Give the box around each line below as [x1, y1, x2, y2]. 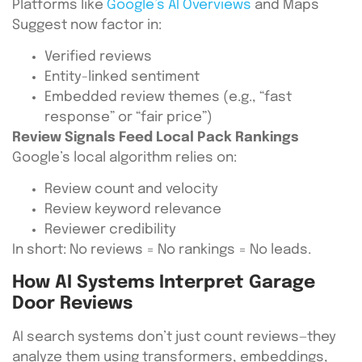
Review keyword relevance [44, 203, 221, 217]
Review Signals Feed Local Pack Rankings [12, 131, 299, 145]
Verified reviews [44, 50, 152, 64]
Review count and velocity [44, 183, 218, 197]
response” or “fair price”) [44, 111, 213, 124]
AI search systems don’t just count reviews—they [12, 330, 336, 344]
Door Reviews [12, 294, 133, 313]
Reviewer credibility [44, 223, 176, 238]
